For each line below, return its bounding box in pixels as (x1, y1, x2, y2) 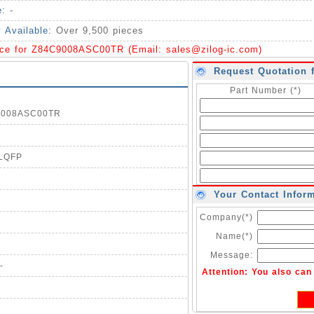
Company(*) (200, 212, 253, 222)
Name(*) (216, 231, 253, 241)
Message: (210, 250, 253, 260)
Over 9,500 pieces (56, 25, 144, 36)
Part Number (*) (230, 86, 301, 95)
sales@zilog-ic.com (166, 44, 259, 55)
